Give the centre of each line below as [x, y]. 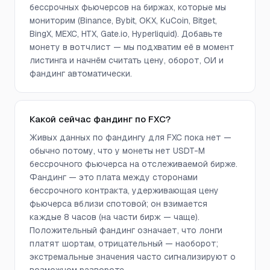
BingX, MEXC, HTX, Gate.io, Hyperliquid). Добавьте [126, 34]
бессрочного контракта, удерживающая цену [124, 190]
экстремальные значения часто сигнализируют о [133, 257]
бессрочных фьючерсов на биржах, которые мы [128, 7]
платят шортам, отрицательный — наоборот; [124, 243]
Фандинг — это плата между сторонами [114, 177]
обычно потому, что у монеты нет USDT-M [117, 151]
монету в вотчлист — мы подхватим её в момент [132, 47]
